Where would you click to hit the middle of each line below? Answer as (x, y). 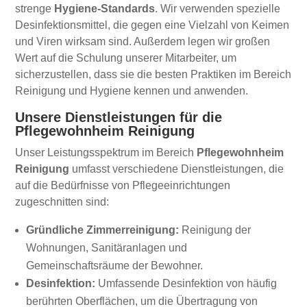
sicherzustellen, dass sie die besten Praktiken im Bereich (153, 74)
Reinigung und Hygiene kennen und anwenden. (132, 90)
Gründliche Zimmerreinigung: (103, 230)
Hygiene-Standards (105, 8)
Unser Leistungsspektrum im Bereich (106, 152)
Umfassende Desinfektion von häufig (186, 283)
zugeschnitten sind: (62, 201)
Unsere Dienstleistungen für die (119, 117)
